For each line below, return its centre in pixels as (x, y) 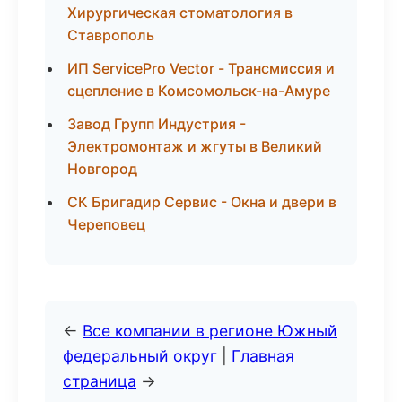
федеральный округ (140, 356)
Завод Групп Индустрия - (157, 124)
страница (100, 381)
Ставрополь (111, 35)
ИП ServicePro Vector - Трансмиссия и (201, 68)
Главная (263, 356)
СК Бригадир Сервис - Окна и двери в (202, 202)
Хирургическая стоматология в (180, 13)
